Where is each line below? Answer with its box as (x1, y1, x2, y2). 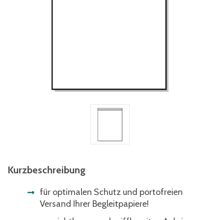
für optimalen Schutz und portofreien (40, 187, 183, 197)
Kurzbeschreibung (7, 164, 85, 176)
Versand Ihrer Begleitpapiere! (40, 198, 149, 209)
